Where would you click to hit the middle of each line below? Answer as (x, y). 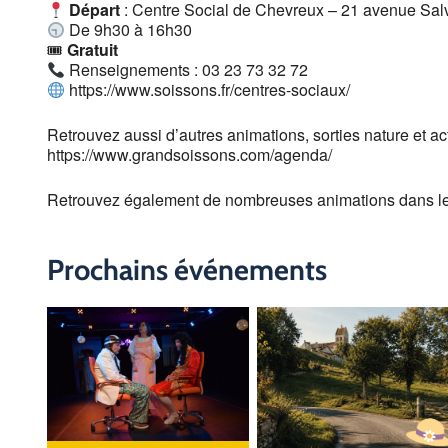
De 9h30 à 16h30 (129, 30)
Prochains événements (187, 269)
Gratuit (92, 50)
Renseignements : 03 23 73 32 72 (187, 70)
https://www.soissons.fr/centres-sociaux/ (208, 90)
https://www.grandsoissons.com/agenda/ (189, 155)
